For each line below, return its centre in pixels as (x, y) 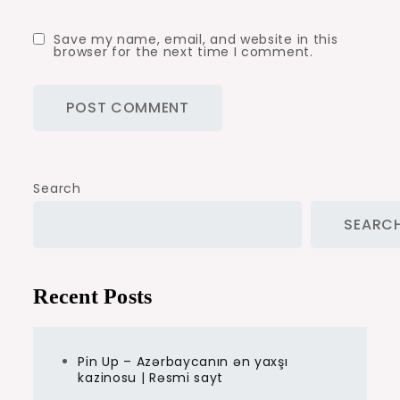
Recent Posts (93, 297)
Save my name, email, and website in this (196, 40)
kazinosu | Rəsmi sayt (151, 378)
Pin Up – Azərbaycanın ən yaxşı (183, 362)
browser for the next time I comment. (183, 52)
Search (57, 189)
